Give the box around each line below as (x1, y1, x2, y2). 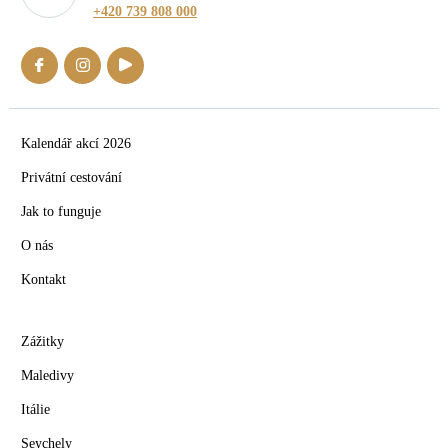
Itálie (21, 401, 50, 417)
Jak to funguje (21, 203, 101, 219)
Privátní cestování (21, 169, 122, 185)
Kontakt (21, 271, 66, 287)
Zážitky (21, 333, 64, 349)
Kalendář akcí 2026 (21, 135, 131, 151)
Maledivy (21, 367, 74, 383)
